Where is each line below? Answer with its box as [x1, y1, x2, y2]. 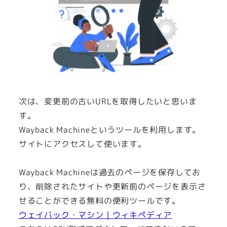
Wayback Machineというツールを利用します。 [18, 124, 201, 135]
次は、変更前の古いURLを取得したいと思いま [18, 95, 197, 107]
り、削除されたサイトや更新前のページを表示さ [18, 181, 206, 193]
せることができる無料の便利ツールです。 [18, 195, 180, 207]
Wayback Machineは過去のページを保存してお [18, 167, 201, 178]
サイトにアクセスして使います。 [18, 138, 146, 149]
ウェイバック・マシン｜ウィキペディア [18, 209, 172, 221]
